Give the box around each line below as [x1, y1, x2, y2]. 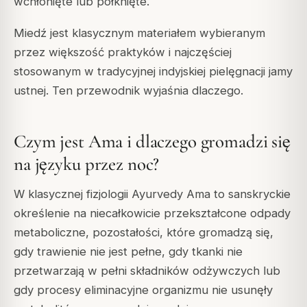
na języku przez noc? [14, 152, 160, 175]
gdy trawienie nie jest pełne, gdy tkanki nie [14, 245, 243, 259]
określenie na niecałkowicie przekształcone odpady [14, 206, 291, 221]
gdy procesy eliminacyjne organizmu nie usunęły [14, 283, 273, 297]
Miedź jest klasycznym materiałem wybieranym [14, 26, 265, 40]
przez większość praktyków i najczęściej [14, 45, 232, 60]
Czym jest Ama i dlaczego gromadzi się [14, 130, 291, 153]
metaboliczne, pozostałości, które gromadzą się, [14, 225, 273, 240]
